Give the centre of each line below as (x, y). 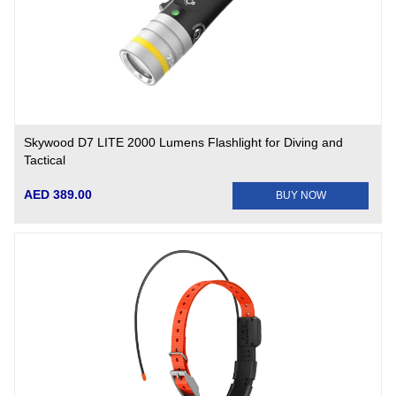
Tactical (45, 160)
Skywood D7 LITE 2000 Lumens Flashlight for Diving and (184, 142)
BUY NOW (301, 195)
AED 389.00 (58, 194)
